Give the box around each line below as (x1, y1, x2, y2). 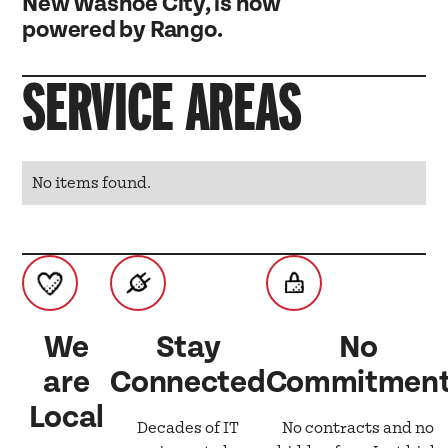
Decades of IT (136, 418, 239, 437)
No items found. (32, 173, 152, 192)
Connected (110, 363, 266, 401)
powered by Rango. (22, 15, 223, 44)
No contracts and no (282, 418, 435, 437)
